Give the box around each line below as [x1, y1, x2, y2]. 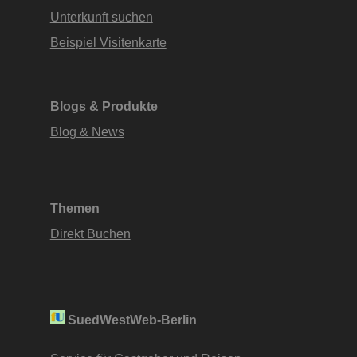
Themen [49, 201, 100, 216]
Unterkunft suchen [49, 9, 153, 24]
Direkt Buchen [49, 226, 131, 241]
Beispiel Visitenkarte [49, 34, 167, 49]
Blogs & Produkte [49, 99, 158, 114]
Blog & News [49, 124, 124, 139]
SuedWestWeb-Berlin [67, 312, 197, 328]
